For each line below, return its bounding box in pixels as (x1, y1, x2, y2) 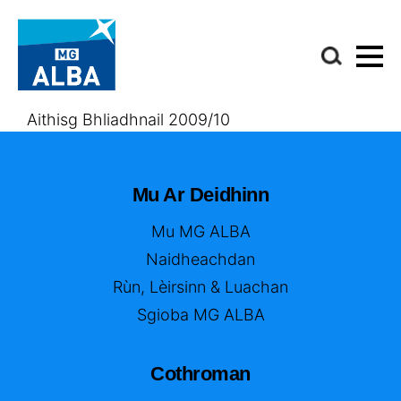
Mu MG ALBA (150, 222, 251, 242)
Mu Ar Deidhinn (132, 183, 269, 207)
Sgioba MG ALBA (136, 305, 265, 325)
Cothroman (149, 363, 252, 386)
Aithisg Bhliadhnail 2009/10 (27, 110, 230, 130)
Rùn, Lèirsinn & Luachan (113, 277, 288, 297)
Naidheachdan (146, 250, 255, 269)
